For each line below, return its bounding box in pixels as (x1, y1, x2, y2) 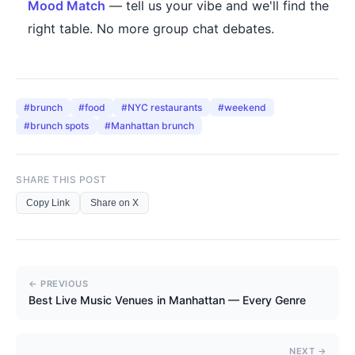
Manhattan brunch (111, 120, 194, 132)
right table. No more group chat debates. (28, 21, 274, 37)
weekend (224, 101, 266, 114)
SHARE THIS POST (16, 174, 107, 186)
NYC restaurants (128, 101, 202, 114)
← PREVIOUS (29, 278, 88, 290)
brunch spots (30, 120, 89, 132)
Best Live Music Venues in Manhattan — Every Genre (29, 293, 306, 307)
